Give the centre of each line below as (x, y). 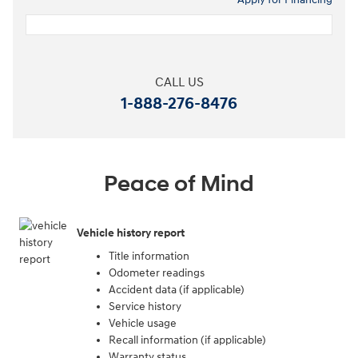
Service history (145, 307)
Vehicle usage (143, 324)
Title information (149, 257)
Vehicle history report (131, 233)
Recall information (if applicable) (187, 340)
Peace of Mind (179, 185)
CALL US (179, 83)
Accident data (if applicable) (177, 290)
